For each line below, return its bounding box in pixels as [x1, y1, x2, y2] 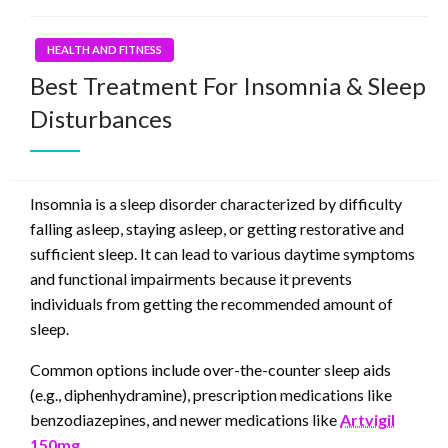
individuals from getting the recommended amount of [30, 293, 393, 313]
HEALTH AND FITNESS [47, 42, 162, 56]
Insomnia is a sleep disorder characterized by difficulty [30, 193, 402, 213]
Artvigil [340, 409, 395, 429]
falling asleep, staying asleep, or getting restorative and [30, 218, 404, 238]
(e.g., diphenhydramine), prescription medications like [30, 384, 392, 404]
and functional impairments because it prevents [30, 268, 352, 288]
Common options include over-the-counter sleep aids [30, 359, 391, 379]
